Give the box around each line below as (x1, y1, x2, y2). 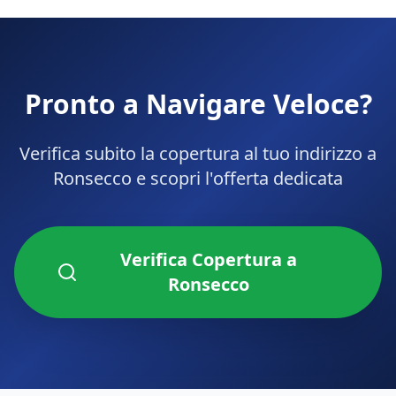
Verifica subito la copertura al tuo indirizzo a (19, 141, 377, 165)
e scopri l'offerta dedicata (132, 166, 343, 190)
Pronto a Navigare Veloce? (24, 86, 372, 122)
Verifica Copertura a (119, 247, 297, 271)
